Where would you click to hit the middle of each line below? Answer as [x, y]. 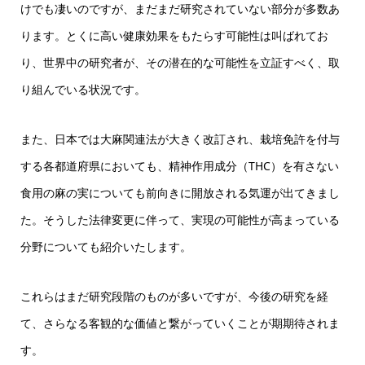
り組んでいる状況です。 [83, 89]
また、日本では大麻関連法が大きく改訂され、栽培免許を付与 [180, 139]
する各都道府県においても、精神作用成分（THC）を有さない [179, 166]
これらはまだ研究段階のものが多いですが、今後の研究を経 [174, 296]
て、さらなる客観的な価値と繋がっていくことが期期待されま [180, 323]
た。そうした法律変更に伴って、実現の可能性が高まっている [180, 220]
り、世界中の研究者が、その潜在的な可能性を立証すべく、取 [180, 62]
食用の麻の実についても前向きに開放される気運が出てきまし [180, 193]
